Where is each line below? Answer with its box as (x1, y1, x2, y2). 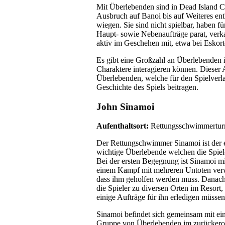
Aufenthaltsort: (96, 122, 151, 131)
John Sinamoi (96, 101, 154, 112)
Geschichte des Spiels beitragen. (96, 82, 198, 91)
